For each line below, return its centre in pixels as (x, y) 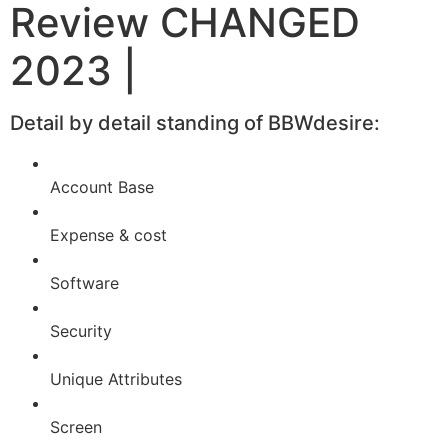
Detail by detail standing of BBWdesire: (195, 122)
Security (81, 330)
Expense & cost (108, 234)
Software (84, 282)
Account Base (102, 186)
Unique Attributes (116, 378)
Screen (76, 426)
